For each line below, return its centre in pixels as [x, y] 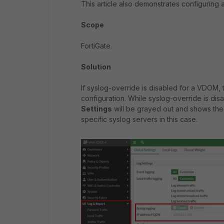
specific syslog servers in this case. [139, 119]
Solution [97, 67]
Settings [96, 109]
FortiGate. [96, 46]
